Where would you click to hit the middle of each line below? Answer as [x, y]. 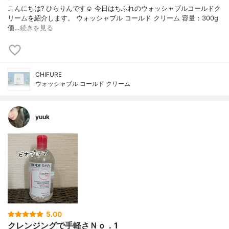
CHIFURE [49, 75]
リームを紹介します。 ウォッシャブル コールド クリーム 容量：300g [113, 18]
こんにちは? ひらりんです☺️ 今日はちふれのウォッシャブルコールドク [114, 9]
